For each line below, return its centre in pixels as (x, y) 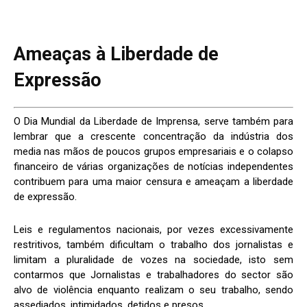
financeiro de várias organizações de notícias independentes (153, 166)
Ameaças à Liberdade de (116, 54)
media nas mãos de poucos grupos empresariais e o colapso (153, 151)
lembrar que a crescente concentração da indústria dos (153, 136)
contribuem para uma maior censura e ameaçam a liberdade (153, 181)
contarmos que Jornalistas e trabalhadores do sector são (153, 274)
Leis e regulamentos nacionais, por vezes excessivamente (153, 229)
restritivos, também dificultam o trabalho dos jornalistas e (153, 244)
